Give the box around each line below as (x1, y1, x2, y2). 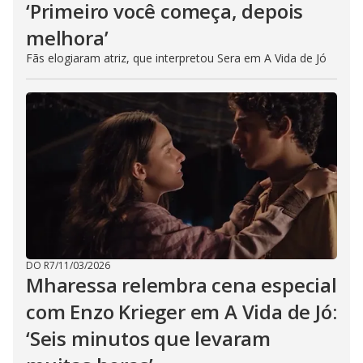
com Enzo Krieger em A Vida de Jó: (26, 298, 337, 326)
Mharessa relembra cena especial (26, 271, 337, 299)
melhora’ (26, 24, 109, 52)
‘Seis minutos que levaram (26, 325, 271, 352)
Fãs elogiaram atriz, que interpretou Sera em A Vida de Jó (26, 50, 327, 66)
